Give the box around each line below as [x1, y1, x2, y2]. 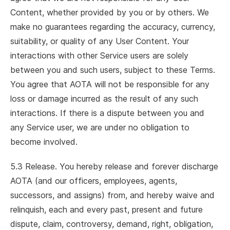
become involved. [10, 137, 78, 147]
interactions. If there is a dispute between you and [10, 108, 204, 118]
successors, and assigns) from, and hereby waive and [10, 190, 215, 200]
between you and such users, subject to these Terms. [10, 65, 215, 75]
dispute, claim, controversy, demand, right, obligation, [10, 219, 213, 229]
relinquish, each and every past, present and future [10, 204, 203, 215]
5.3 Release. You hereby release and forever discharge [10, 161, 218, 171]
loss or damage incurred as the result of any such [10, 93, 198, 104]
